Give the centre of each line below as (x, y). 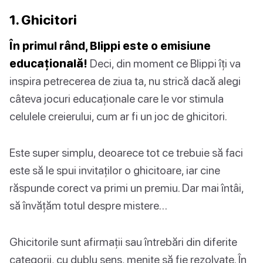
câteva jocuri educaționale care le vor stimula (117, 98)
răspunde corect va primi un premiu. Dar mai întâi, (127, 187)
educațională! (48, 63)
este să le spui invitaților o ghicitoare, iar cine (115, 170)
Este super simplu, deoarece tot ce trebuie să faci (126, 152)
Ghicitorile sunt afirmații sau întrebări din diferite (123, 241)
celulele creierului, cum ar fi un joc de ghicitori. (118, 116)
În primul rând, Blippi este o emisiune (110, 45)
